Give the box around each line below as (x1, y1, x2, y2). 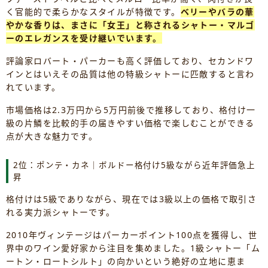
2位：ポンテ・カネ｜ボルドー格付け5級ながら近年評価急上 (13, 160, 256, 171)
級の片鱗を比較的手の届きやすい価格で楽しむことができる (6, 117, 255, 129)
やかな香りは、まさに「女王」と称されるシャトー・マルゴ (6, 19, 255, 31)
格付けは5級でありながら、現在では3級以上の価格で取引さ (6, 193, 257, 205)
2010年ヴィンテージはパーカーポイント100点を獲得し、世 (6, 229, 257, 241)
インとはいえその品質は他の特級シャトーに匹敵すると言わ (6, 68, 255, 80)
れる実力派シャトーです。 (6, 206, 115, 218)
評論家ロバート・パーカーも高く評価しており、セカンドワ (6, 55, 254, 67)
